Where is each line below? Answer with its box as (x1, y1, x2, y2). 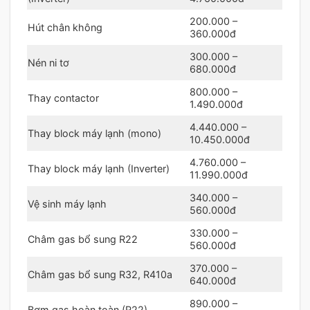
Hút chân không (28, 21, 102, 33)
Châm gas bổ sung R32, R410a (28, 268, 172, 280)
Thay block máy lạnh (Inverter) (28, 162, 170, 174)
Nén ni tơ (28, 56, 69, 69)
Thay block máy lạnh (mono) (28, 127, 161, 139)
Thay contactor (28, 91, 99, 104)
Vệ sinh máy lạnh (28, 197, 107, 210)
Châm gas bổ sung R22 (28, 232, 138, 245)
